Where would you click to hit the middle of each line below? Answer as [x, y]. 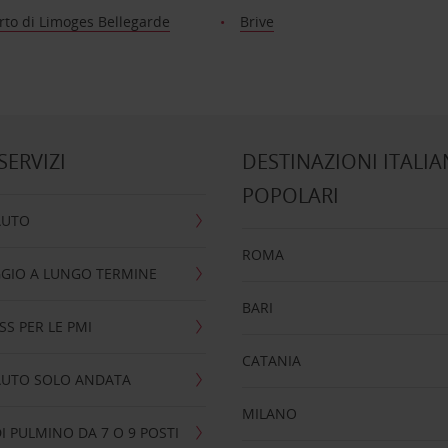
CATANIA [272, 360]
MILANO [270, 413]
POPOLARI [291, 195]
